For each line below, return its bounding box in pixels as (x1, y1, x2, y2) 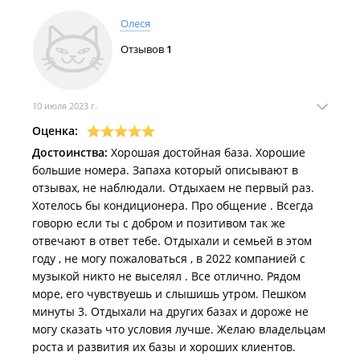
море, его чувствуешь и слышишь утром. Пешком (32, 286, 306, 301)
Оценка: (32, 123, 78, 138)
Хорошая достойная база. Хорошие (108, 145, 305, 160)
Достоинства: (32, 145, 108, 160)
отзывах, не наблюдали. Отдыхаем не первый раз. (32, 180, 314, 195)
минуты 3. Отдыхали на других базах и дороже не (32, 304, 309, 319)
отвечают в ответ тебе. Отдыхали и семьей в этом (32, 233, 312, 248)
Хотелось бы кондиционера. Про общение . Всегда (32, 198, 313, 213)
